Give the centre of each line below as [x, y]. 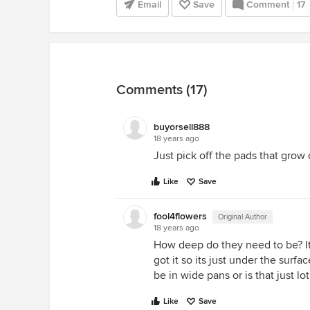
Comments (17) [162, 90]
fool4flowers [180, 216]
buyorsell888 [182, 127]
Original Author [243, 217]
